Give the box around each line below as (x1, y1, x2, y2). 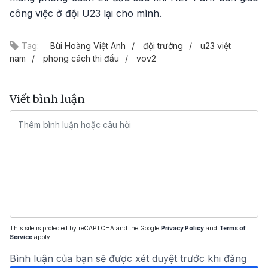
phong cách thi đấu (43, 53, 119, 63)
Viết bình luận (10, 92, 85, 106)
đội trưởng (143, 40, 183, 51)
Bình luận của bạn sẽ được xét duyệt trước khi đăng (10, 252, 246, 264)
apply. (32, 233, 52, 240)
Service (10, 233, 32, 240)
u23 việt (200, 40, 231, 51)
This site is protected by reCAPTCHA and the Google (10, 224, 161, 232)
